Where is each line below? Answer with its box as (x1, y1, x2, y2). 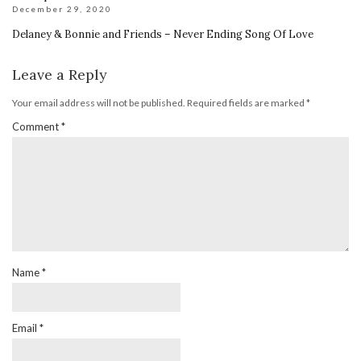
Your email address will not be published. (12, 96, 185, 109)
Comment (12, 119, 61, 133)
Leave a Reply (12, 64, 107, 84)
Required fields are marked (187, 96, 306, 109)
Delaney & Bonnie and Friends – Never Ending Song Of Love (12, 27, 313, 41)
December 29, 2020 (12, 3, 112, 14)
